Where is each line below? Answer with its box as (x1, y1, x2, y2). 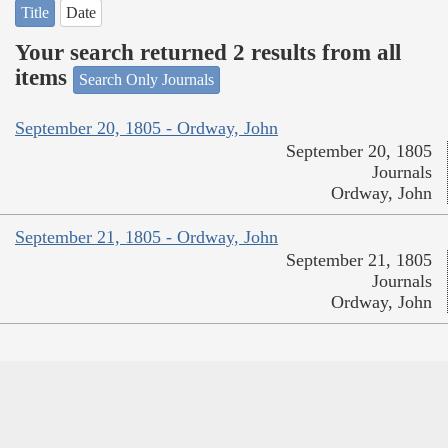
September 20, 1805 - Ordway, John (15, 118, 278, 139)
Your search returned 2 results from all (15, 40, 401, 66)
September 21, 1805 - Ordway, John (15, 227, 278, 248)
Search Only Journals (79, 70, 214, 88)
